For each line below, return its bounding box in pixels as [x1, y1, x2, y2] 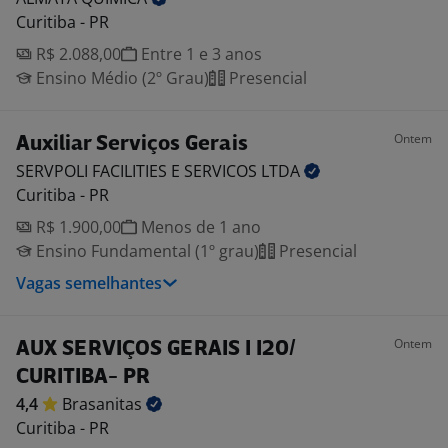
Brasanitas [62, 393, 146, 415]
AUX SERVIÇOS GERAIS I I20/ [16, 339, 296, 360]
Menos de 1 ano [137, 216, 261, 238]
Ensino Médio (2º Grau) [32, 67, 209, 89]
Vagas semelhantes [16, 272, 162, 294]
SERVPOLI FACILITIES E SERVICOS [16, 160, 261, 182]
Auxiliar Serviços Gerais [16, 134, 248, 155]
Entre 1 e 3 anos [137, 43, 262, 65]
